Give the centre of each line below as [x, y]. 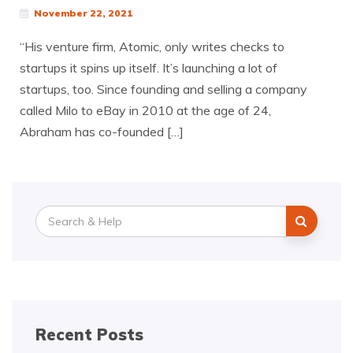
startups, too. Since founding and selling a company [163, 89]
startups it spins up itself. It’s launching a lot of [149, 68]
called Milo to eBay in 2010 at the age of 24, [145, 110]
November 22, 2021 [84, 13]
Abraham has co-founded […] [102, 132]
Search [54, 213]
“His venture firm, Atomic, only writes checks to [152, 46]
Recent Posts [89, 334]
